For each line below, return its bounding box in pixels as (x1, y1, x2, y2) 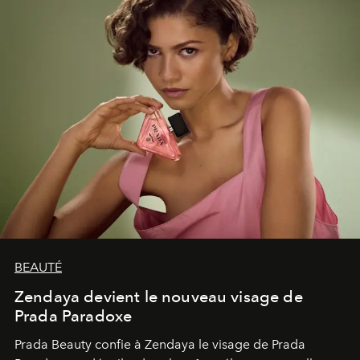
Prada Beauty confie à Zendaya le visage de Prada (14, 336, 305, 352)
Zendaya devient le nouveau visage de (14, 286, 303, 306)
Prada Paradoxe (14, 305, 133, 325)
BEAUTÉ (14, 259, 62, 275)
